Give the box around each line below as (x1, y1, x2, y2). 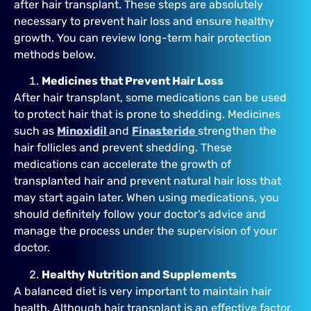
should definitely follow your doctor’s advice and (14, 208, 266, 221)
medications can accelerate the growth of (14, 158, 231, 171)
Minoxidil (57, 124, 109, 138)
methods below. (14, 48, 96, 62)
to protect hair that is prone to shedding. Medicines (14, 108, 280, 121)
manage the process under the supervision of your (14, 224, 277, 238)
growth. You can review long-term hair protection (14, 31, 271, 45)
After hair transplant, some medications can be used (14, 91, 287, 105)
